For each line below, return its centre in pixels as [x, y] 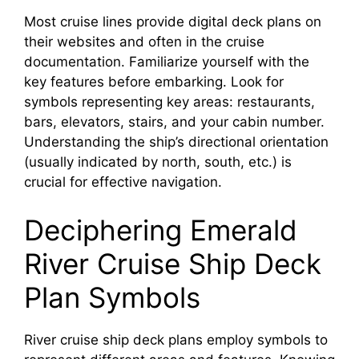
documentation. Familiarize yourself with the [167, 62]
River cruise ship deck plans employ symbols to [176, 339]
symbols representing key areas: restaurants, [169, 102]
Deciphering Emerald [161, 230]
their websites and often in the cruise [144, 42]
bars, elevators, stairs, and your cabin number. [174, 122]
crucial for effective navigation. [123, 182]
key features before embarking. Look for [154, 82]
